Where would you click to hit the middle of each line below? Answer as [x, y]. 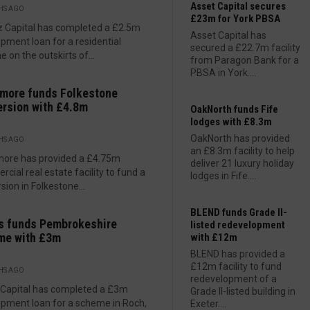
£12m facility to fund [236, 266]
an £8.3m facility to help [243, 151]
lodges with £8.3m [231, 122]
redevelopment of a [234, 279]
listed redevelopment [238, 225]
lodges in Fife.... [223, 176]
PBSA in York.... [223, 73]
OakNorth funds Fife [234, 109]
